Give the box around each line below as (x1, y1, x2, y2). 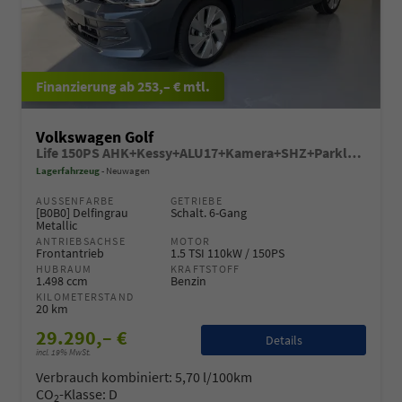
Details (265, 332, 302, 349)
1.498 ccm (36, 272, 88, 289)
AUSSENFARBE (36, 193, 109, 207)
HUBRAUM (36, 261, 92, 275)
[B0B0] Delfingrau (36, 204, 128, 221)
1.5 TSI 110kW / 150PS (170, 244, 284, 261)
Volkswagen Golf (36, 126, 153, 147)
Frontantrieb (36, 244, 104, 261)
